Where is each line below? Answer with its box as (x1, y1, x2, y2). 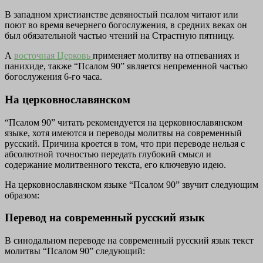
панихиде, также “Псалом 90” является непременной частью (5, 61, 248, 72)
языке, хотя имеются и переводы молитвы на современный (5, 127, 242, 138)
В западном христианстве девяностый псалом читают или (5, 9, 238, 20)
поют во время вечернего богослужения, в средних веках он (5, 20, 247, 31)
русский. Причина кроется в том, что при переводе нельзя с (5, 138, 245, 149)
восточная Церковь (14, 50, 93, 61)
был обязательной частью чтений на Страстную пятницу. (5, 31, 234, 41)
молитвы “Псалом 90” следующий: (5, 245, 145, 256)
